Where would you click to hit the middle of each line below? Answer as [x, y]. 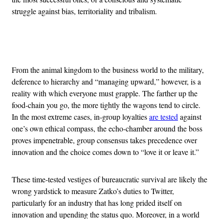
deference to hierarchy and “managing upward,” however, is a [106, 82]
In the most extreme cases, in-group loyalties [80, 117]
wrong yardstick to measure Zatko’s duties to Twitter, [93, 191]
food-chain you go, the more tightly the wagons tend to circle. [106, 105]
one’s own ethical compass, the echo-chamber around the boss [107, 129]
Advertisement [131, 45]
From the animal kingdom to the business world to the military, [108, 70]
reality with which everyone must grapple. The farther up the [105, 93]
